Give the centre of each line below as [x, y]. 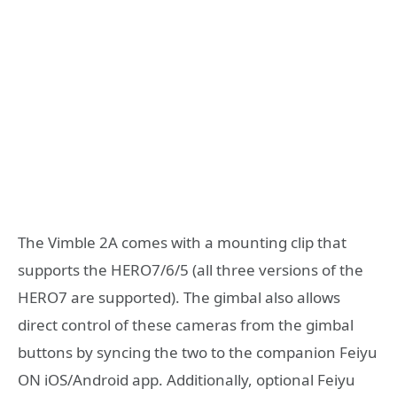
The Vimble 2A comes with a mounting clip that [182, 243]
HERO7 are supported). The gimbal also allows [179, 298]
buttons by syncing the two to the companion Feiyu [198, 353]
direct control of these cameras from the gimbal [186, 325]
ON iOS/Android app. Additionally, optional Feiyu [187, 380]
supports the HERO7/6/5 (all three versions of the [191, 270]
